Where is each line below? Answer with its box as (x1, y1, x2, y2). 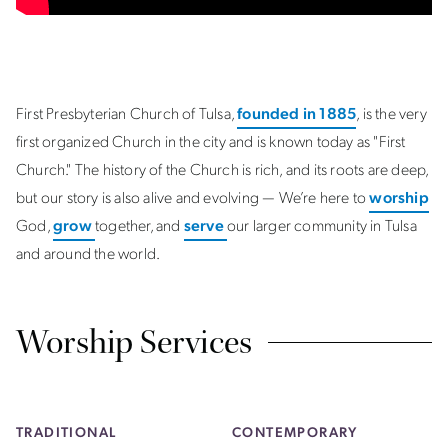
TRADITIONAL (16, 422, 117, 440)
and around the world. (16, 242, 161, 263)
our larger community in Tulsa (227, 214, 417, 235)
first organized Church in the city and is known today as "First (16, 130, 406, 151)
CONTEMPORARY (232, 422, 358, 440)
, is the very (356, 102, 427, 123)
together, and (95, 214, 184, 235)
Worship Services (16, 321, 253, 363)
